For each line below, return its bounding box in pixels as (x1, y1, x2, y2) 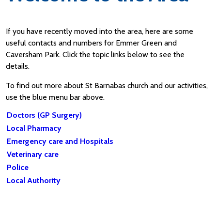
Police (7, 163, 29, 172)
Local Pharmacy (7, 124, 62, 133)
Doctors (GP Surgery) (7, 110, 82, 120)
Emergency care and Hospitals (7, 137, 113, 146)
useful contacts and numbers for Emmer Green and (6, 38, 177, 48)
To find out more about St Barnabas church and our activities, (6, 81, 208, 91)
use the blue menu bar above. (6, 93, 105, 102)
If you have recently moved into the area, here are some (6, 27, 193, 36)
